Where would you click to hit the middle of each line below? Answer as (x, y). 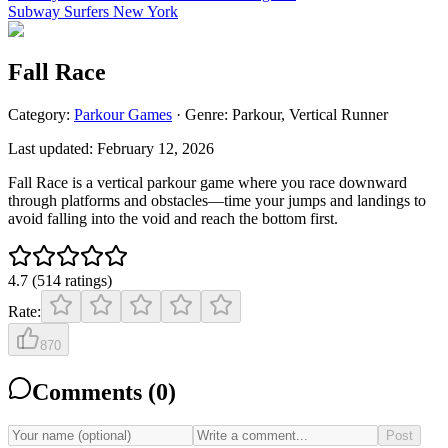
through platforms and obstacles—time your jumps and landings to (217, 200)
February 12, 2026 (155, 148)
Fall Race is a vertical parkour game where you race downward (207, 182)
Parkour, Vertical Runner (310, 114)
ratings (86, 280)
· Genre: (204, 114)
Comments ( (94, 391)
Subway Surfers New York (93, 11)
